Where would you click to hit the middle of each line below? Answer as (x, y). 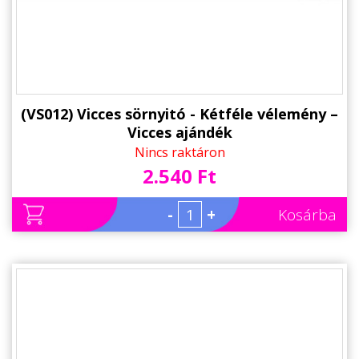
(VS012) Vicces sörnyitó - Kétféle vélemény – (179, 113)
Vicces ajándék (179, 132)
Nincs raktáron (179, 152)
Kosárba (307, 214)
